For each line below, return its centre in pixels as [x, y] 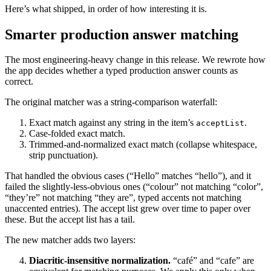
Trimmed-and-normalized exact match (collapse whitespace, [143, 145]
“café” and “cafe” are [212, 261]
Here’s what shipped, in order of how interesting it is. [106, 8]
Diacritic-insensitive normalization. [100, 261]
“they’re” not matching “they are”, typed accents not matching [123, 198]
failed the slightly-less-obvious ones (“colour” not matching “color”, [134, 187]
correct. [19, 82]
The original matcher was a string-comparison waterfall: [111, 102]
